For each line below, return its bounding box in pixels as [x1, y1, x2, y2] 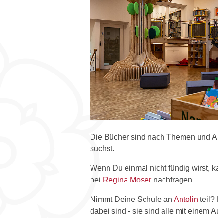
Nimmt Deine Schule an [90, 195, 174, 203]
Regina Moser [103, 175, 151, 184]
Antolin [174, 195, 198, 203]
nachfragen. [151, 175, 194, 184]
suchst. [90, 144, 114, 153]
